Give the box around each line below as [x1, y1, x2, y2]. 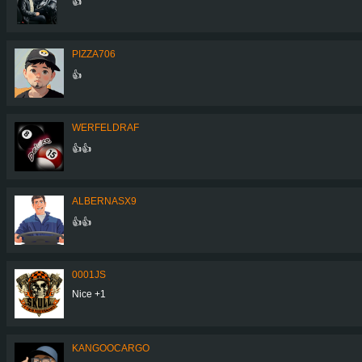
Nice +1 [72, 288, 106, 300]
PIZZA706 [72, 48, 116, 60]
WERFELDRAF [72, 121, 139, 133]
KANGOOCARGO [72, 342, 149, 354]
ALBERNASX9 [72, 195, 137, 207]
